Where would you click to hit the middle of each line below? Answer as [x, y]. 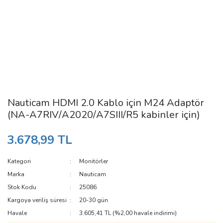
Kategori [19, 161]
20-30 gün [94, 200]
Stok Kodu [22, 187]
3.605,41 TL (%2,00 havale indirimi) [128, 213]
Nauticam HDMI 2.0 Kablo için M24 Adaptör [106, 103]
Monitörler [94, 161]
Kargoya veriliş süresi [37, 200]
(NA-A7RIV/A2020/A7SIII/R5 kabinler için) [104, 115]
